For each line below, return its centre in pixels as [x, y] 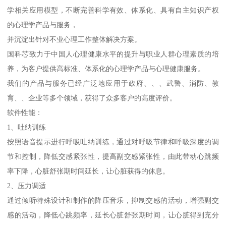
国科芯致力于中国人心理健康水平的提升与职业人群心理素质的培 [113, 54]
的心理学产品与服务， [43, 24]
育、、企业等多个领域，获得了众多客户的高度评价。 [92, 98]
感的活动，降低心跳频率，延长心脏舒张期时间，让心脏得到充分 [113, 215]
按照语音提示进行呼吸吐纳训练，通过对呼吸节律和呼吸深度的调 [113, 142]
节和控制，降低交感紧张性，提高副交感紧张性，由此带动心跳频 [113, 156]
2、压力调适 [28, 185]
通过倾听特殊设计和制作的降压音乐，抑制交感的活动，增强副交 [113, 200]
